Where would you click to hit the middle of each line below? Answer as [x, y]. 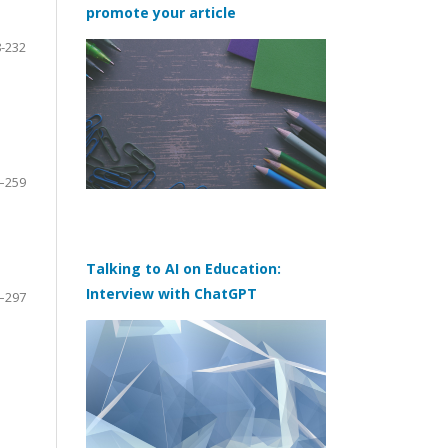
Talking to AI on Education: [183, 268]
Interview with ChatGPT [171, 293]
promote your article [161, 13]
